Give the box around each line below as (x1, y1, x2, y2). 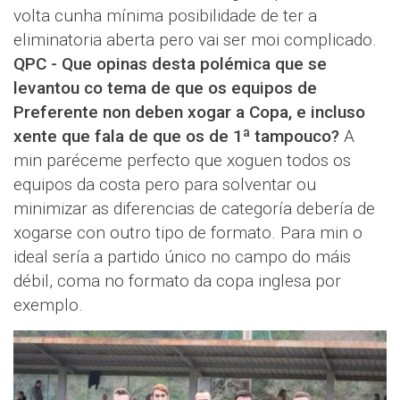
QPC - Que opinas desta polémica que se (13, 54, 327, 75)
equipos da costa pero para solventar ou (13, 174, 316, 196)
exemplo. (13, 295, 83, 316)
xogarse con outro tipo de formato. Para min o (13, 222, 362, 244)
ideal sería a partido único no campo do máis (13, 246, 351, 268)
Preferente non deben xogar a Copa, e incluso (13, 102, 365, 123)
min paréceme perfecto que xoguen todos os (13, 150, 351, 171)
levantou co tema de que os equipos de (13, 78, 317, 99)
